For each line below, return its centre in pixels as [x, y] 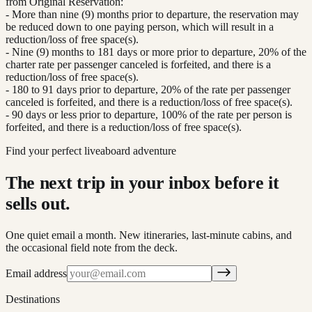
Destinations [33, 299]
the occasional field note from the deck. [92, 248]
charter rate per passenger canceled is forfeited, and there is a [138, 65]
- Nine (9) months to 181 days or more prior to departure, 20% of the [156, 52]
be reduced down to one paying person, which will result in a [140, 27]
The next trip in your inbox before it [142, 182]
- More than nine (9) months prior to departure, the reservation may [152, 15]
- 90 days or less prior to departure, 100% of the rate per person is [149, 115]
